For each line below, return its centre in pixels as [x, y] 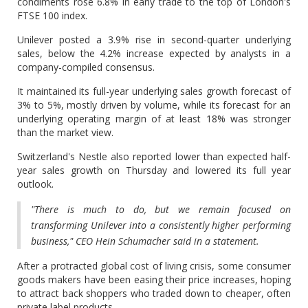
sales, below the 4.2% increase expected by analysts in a [154, 53]
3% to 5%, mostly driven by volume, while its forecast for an [154, 105]
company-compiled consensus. [86, 67]
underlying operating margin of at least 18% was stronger [154, 119]
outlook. [35, 184]
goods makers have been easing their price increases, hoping [154, 279]
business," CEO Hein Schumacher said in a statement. [145, 241]
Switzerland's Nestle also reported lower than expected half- [154, 156]
